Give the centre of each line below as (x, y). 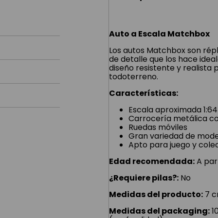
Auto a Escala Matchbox (159, 34)
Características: (144, 93)
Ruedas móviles (158, 127)
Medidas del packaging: (159, 211)
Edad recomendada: (152, 161)
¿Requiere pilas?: (144, 178)
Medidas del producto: (156, 194)
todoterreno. (134, 77)
